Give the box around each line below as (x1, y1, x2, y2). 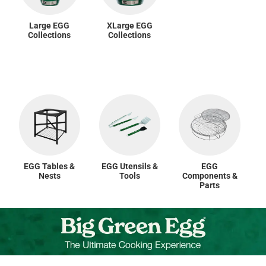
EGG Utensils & (101, 161, 158, 172)
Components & (182, 171, 237, 181)
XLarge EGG (106, 21, 153, 31)
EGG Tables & (24, 161, 75, 172)
